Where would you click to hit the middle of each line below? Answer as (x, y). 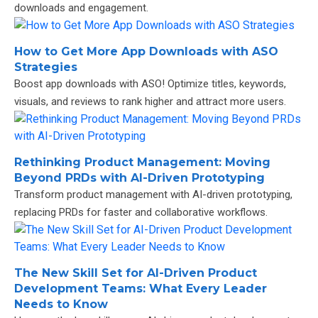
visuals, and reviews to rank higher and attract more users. (150, 102)
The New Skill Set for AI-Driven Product (136, 273)
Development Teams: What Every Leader (141, 289)
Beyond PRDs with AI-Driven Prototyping (139, 178)
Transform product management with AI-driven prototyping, (153, 194)
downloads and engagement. (81, 8)
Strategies (46, 67)
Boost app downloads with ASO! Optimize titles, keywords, (150, 84)
